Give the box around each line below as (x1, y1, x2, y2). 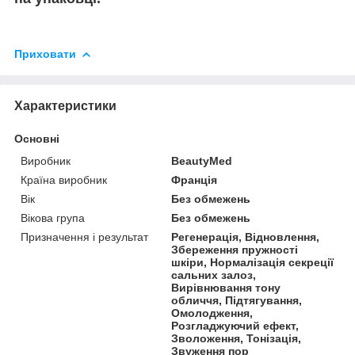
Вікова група (21, 211, 85, 224)
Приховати (14, 47, 76, 60)
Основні (14, 132, 59, 145)
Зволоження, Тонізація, (171, 331, 302, 345)
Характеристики (14, 98, 116, 113)
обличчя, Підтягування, (171, 293, 303, 307)
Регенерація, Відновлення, (171, 230, 320, 243)
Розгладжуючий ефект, (171, 319, 300, 332)
